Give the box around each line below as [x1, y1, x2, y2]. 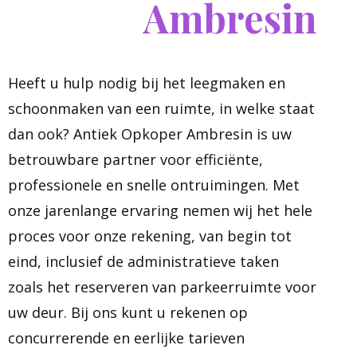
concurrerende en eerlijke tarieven [8, 328, 245, 347]
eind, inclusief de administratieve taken [8, 252, 279, 271]
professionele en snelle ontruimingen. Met [8, 175, 300, 194]
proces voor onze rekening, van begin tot [8, 226, 292, 245]
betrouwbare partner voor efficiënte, [8, 150, 263, 169]
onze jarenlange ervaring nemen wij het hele [8, 201, 312, 220]
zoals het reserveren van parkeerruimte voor [8, 277, 316, 296]
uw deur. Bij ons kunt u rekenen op [8, 303, 248, 322]
